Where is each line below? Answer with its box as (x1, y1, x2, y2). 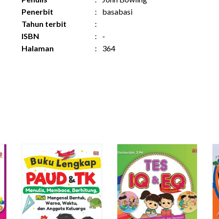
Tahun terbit (22, 19, 66, 28)
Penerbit (22, 7, 53, 16)
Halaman (22, 44, 54, 53)
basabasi (102, 7, 132, 16)
